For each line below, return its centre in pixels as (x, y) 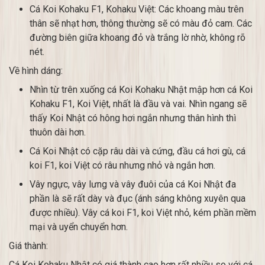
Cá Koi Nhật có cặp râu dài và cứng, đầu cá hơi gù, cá (138, 151)
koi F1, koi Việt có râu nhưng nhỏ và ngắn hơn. (122, 165)
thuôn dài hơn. (58, 132)
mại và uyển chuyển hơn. (79, 227)
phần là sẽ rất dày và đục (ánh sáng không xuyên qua (138, 198)
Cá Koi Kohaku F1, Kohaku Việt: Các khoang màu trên (137, 9)
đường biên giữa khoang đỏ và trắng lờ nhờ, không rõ (138, 38)
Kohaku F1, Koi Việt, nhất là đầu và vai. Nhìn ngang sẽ (138, 104)
